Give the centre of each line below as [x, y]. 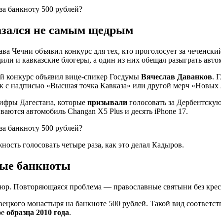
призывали [107, 102]
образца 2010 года [38, 212]
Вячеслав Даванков [177, 76]
